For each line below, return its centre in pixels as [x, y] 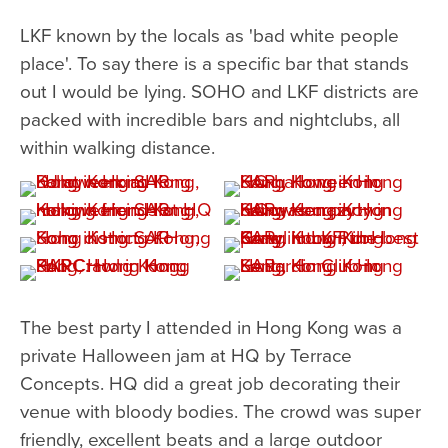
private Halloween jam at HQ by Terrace [186, 354]
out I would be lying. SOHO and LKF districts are [219, 90]
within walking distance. [117, 146]
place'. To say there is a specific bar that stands [214, 62]
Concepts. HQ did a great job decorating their [210, 382]
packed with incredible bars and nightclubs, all [210, 118]
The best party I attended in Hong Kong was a [211, 326]
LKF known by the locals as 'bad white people [209, 34]
